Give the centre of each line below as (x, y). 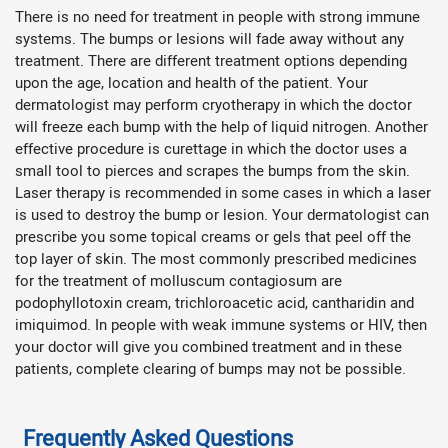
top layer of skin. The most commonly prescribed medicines (216, 258)
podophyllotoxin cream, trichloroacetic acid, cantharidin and (214, 302)
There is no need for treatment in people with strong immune (217, 16)
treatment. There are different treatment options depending (211, 60)
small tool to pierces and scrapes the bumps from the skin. (212, 170)
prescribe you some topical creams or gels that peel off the (213, 236)
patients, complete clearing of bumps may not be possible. (218, 368)
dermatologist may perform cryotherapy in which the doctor (213, 104)
